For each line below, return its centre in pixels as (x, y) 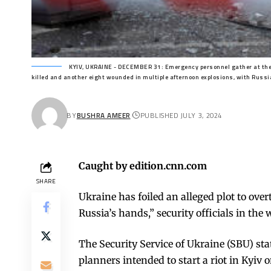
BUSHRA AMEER (103, 116)
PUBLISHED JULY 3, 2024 (181, 116)
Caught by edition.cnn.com (143, 165)
